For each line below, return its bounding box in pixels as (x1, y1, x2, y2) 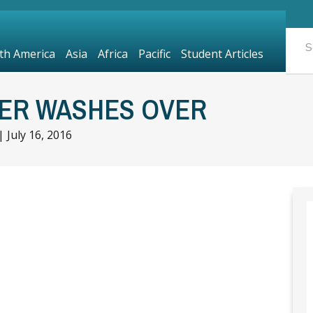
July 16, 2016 (7, 127, 72, 143)
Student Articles (180, 46, 263, 61)
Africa (97, 46, 128, 61)
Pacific (138, 46, 170, 61)
